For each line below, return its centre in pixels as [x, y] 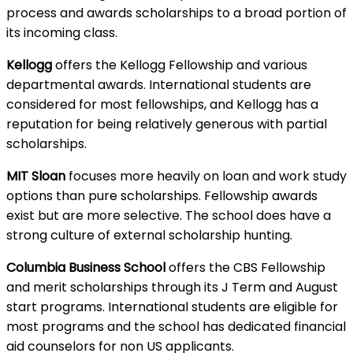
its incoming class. [62, 33]
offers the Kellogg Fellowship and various [180, 65]
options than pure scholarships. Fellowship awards [162, 196]
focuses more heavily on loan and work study [206, 176]
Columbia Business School [86, 268]
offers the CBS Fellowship [245, 268]
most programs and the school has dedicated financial [176, 327]
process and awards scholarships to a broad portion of [176, 13]
